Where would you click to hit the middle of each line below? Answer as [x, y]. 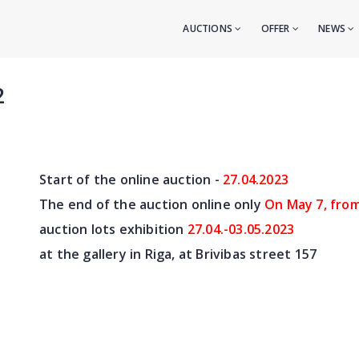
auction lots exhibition [113, 230]
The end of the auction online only [152, 205]
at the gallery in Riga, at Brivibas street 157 [178, 254]
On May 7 [294, 205]
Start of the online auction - [129, 180]
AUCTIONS [209, 28]
